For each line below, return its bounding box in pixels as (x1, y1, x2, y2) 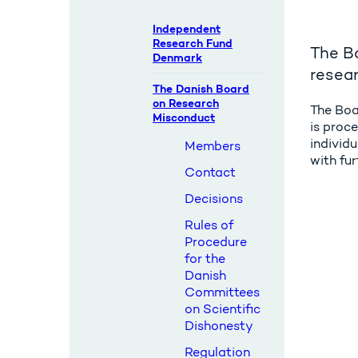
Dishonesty (185, 318, 253, 333)
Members (185, 138, 241, 153)
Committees (185, 284, 260, 300)
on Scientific (185, 301, 261, 316)
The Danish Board (153, 82, 249, 96)
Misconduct (153, 110, 215, 125)
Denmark (153, 50, 202, 65)
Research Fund (153, 36, 233, 50)
